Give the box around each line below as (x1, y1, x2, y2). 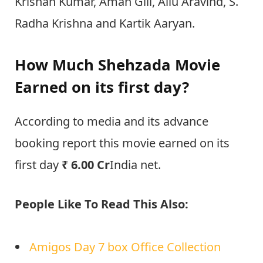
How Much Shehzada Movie (15, 55, 220, 76)
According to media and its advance (15, 113, 208, 129)
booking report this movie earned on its (15, 134, 230, 151)
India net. (110, 156, 161, 173)
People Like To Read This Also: (15, 196, 188, 213)
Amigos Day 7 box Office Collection (29, 239, 221, 255)
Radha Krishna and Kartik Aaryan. (15, 15, 195, 31)
